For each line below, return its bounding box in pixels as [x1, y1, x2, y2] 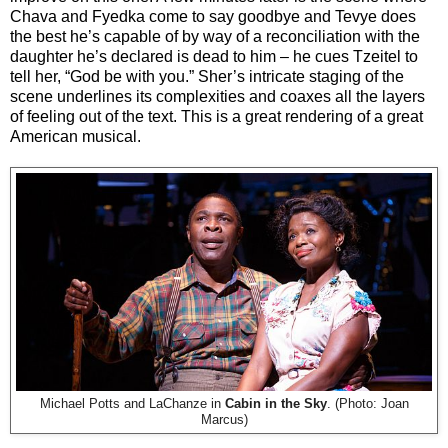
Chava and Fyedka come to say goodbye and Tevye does [10, 7, 416, 25]
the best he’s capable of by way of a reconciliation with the [10, 27, 420, 45]
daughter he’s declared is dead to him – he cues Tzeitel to [10, 47, 418, 65]
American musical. [10, 127, 141, 145]
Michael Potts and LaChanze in [39, 396, 225, 411]
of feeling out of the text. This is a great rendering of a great [10, 107, 423, 125]
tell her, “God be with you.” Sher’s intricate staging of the [10, 67, 404, 85]
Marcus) [200, 412, 248, 427]
